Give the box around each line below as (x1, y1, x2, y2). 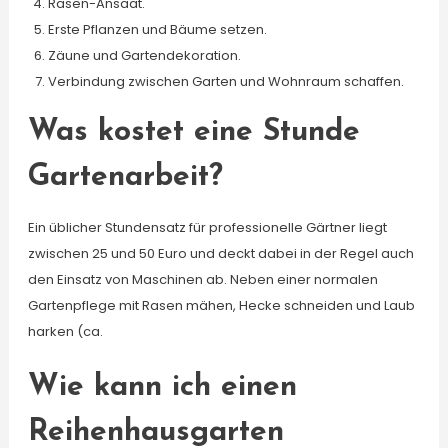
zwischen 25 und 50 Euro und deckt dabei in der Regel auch (27, 244, 414, 263)
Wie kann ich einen (27, 372, 297, 403)
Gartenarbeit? (27, 162, 223, 193)
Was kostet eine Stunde (27, 117, 360, 148)
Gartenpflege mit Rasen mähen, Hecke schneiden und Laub (27, 296, 415, 315)
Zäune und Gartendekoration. (47, 46, 241, 65)
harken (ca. (27, 322, 103, 341)
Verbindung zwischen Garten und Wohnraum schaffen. (47, 72, 404, 91)
